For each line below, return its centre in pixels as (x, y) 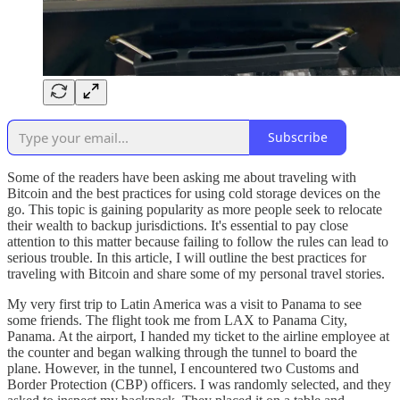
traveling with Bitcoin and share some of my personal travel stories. (196, 273)
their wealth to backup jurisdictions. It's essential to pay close (178, 225)
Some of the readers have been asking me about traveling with (182, 177)
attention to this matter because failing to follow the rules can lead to (198, 241)
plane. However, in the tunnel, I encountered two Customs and (183, 368)
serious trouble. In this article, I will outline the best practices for (187, 257)
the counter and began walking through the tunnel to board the (182, 352)
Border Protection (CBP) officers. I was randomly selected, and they (199, 384)
